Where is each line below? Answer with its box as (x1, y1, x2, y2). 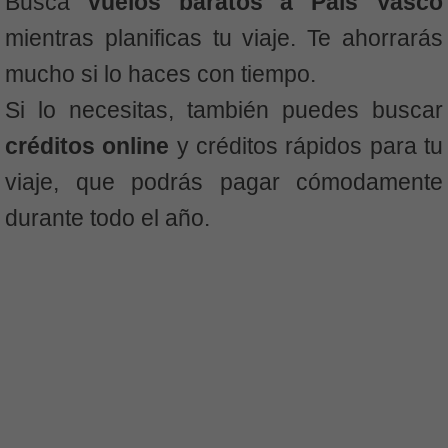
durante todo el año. (5, 204, 210, 231)
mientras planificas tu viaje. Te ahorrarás (5, 24, 443, 51)
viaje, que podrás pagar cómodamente (5, 168, 443, 195)
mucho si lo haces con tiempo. (5, 60, 316, 87)
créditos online (5, 132, 177, 159)
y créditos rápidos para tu (176, 132, 444, 159)
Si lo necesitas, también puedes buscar (5, 96, 443, 123)
